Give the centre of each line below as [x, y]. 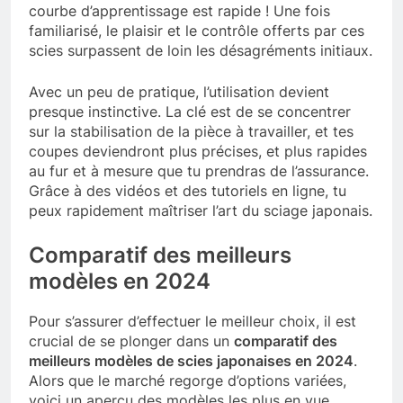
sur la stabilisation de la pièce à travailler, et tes [191, 131]
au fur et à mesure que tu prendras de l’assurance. [199, 170]
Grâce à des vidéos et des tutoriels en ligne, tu [188, 190]
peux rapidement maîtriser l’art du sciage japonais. [201, 210]
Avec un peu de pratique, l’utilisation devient [179, 91]
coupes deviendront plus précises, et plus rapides [198, 151]
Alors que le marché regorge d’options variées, [188, 381]
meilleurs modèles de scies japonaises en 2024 [191, 361]
